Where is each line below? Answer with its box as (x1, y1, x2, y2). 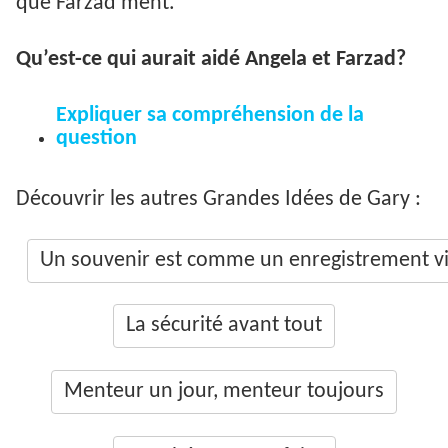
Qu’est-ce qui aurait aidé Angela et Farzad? (16, 48, 406, 70)
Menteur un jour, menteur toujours (64, 381, 384, 402)
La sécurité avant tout (126, 315, 322, 337)
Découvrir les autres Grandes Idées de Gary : (16, 189, 421, 211)
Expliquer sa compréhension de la (56, 105, 364, 127)
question (56, 128, 137, 150)
